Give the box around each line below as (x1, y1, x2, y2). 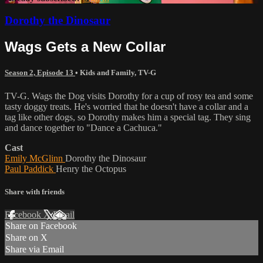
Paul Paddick (5, 163, 56, 174)
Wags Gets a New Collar (5, 39, 166, 55)
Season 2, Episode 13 (5, 68, 75, 77)
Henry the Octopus (56, 163, 126, 174)
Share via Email (5, 244, 64, 254)
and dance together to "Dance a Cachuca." (5, 122, 162, 133)
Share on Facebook (5, 221, 77, 231)
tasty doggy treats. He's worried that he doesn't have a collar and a (5, 101, 248, 112)
